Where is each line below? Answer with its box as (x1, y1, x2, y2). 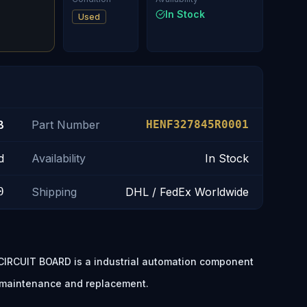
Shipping (31, 185, 77, 199)
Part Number (31, 118, 100, 132)
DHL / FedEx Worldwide (125, 185, 249, 199)
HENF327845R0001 (145, 118, 249, 131)
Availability (31, 151, 86, 165)
